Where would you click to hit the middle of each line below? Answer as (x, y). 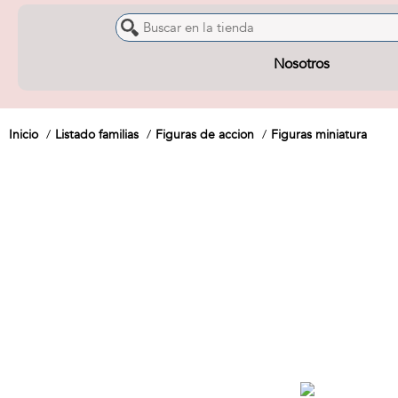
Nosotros (301, 64)
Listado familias (97, 135)
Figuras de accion (205, 135)
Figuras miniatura (319, 135)
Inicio (24, 135)
